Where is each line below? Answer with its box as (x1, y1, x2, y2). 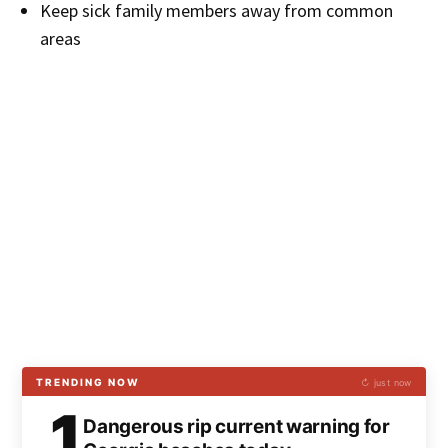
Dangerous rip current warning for (83, 414, 390, 438)
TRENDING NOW (36, 376, 141, 389)
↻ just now (360, 376, 412, 388)
